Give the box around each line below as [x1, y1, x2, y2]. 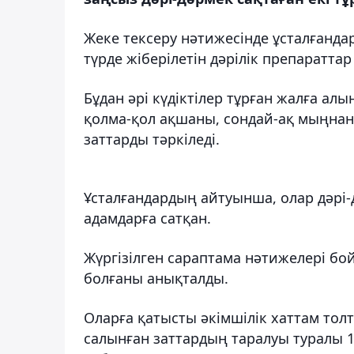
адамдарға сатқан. [84, 208, 211, 228]
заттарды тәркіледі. [84, 129, 220, 149]
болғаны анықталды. [84, 268, 228, 288]
